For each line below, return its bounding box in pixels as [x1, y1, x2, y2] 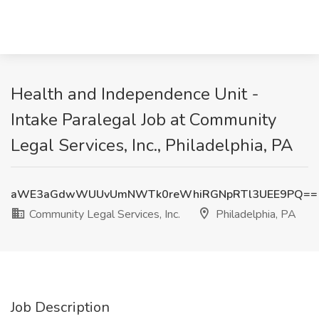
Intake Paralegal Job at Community [11, 108, 276, 131]
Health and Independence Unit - [11, 83, 259, 105]
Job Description [11, 298, 110, 317]
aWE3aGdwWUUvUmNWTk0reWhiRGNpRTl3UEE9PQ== [11, 187, 318, 202]
